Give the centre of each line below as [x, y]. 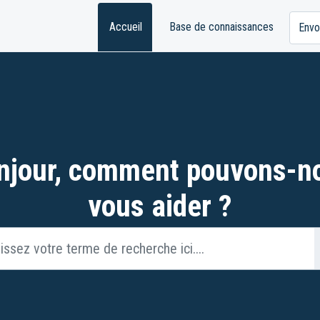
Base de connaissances [222, 27]
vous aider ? [160, 206]
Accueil [126, 27]
